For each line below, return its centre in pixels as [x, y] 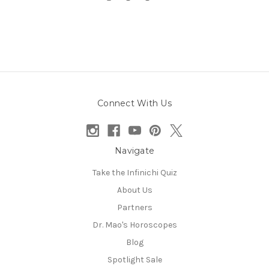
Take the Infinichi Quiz [134, 173]
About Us [134, 190]
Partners [134, 208]
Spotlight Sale [134, 260]
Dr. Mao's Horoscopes [134, 225]
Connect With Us [134, 104]
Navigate [134, 151]
